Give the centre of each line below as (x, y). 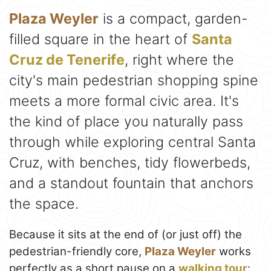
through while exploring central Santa (132, 142)
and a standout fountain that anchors (131, 183)
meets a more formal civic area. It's (124, 101)
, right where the (179, 60)
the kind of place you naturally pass (126, 122)
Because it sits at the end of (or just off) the (126, 235)
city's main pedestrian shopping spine (134, 80)
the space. (44, 204)
